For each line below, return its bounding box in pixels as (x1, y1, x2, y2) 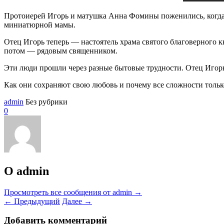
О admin (4, 164, 49, 177)
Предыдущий (12, 196, 60, 205)
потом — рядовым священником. (4, 46, 117, 55)
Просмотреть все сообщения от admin (4, 187, 134, 196)
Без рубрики (25, 97, 67, 106)
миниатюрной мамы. (4, 20, 77, 29)
